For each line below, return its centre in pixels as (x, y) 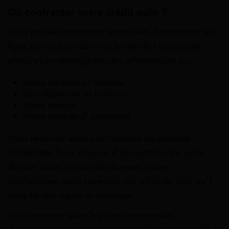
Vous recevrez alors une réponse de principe (99, 138)
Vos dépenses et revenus (75, 93)
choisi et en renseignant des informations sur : (102, 60)
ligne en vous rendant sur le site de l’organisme (105, 46)
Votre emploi (50, 105)
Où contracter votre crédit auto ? (87, 12)
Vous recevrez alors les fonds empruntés (91, 215)
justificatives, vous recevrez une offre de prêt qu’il (110, 181)
